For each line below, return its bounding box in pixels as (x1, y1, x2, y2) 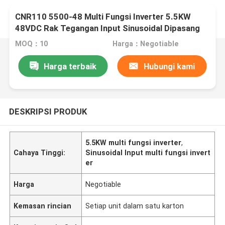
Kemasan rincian (14, 201, 72, 210)
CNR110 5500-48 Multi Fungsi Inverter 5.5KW (15, 12, 191, 22)
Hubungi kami (143, 61, 195, 71)
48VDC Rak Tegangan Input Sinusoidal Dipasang (15, 23, 200, 34)
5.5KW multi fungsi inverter (85, 138, 182, 147)
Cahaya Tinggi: (14, 148, 66, 157)
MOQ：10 (15, 40, 48, 48)
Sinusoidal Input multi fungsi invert (85, 148, 211, 157)
